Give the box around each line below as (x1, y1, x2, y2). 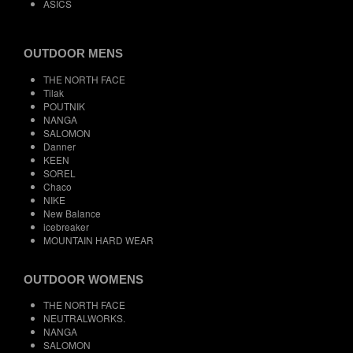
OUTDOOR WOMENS (24, 272, 143, 286)
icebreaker (43, 219, 89, 233)
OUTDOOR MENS (24, 46, 123, 60)
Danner (43, 139, 76, 153)
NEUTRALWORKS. (43, 311, 125, 325)
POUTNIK (43, 98, 85, 113)
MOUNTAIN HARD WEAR (43, 232, 154, 247)
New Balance (43, 206, 101, 220)
